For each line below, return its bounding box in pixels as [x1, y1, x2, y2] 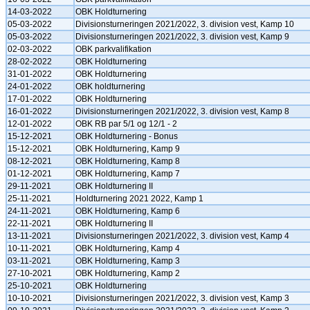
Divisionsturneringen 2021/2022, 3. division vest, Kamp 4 [75, 231, 289, 241]
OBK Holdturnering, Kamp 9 [75, 144, 180, 154]
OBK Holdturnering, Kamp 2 [75, 268, 180, 278]
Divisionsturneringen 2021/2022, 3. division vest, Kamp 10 [75, 19, 294, 29]
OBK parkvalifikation [75, 44, 152, 54]
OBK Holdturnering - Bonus [75, 131, 178, 141]
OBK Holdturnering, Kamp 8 [75, 156, 180, 166]
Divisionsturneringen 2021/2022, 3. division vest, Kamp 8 [75, 107, 289, 116]
